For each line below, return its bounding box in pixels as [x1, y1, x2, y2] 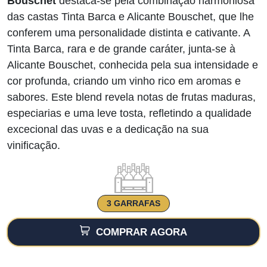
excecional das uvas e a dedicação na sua [7, 123, 209, 135]
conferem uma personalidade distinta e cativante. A [7, 27, 250, 39]
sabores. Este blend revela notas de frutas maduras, [7, 91, 256, 103]
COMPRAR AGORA [90, 226, 187, 238]
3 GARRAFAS [107, 198, 160, 209]
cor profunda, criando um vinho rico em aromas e [7, 75, 241, 87]
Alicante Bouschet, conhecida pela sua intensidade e [7, 59, 258, 71]
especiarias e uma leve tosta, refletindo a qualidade [7, 107, 252, 119]
